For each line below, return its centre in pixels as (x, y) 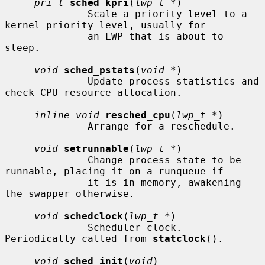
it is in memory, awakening (46, 182)
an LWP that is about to (46, 36)
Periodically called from (79, 238)
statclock (179, 238)
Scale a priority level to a (46, 14)
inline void (67, 115)
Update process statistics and (46, 81)
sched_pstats (99, 70)
